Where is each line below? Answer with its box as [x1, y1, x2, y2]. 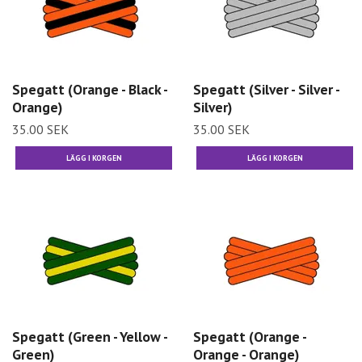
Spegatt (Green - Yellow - [12, 327, 167, 347]
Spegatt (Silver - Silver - [193, 80, 339, 99]
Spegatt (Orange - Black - [12, 80, 167, 99]
